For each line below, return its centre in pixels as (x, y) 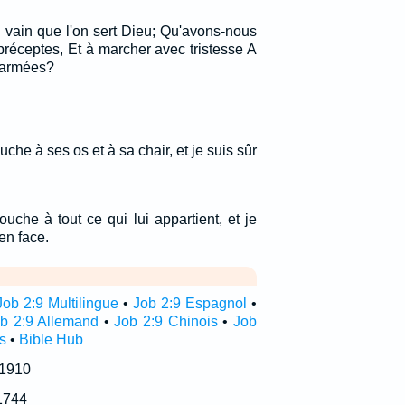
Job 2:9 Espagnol (189, 303)
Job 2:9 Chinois (166, 321)
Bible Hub (51, 339)
